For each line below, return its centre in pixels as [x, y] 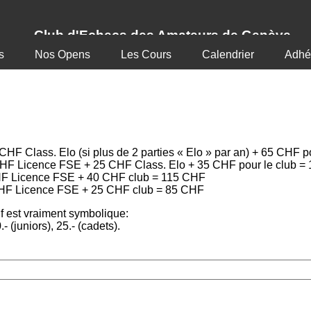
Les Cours [146, 54]
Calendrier [228, 54]
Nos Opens [62, 54]
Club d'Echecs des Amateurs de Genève [162, 35]
